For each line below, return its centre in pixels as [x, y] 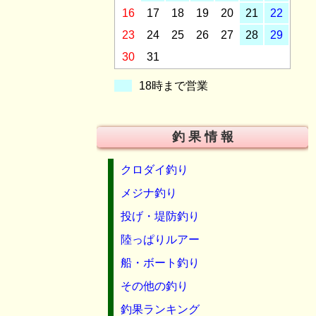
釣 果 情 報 [202, 137]
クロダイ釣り [154, 170]
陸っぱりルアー [160, 239]
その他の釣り [154, 286]
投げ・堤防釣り [160, 216]
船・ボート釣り [160, 263]
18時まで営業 [174, 86]
